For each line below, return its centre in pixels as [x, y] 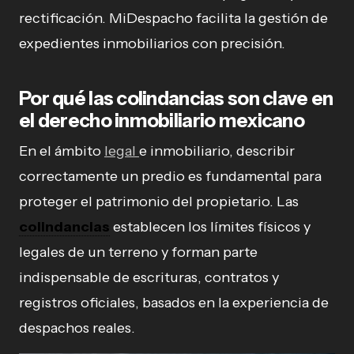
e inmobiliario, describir [217, 151]
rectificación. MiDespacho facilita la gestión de [173, 18]
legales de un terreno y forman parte [138, 252]
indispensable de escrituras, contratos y [149, 277]
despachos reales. [77, 328]
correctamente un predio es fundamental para [170, 176]
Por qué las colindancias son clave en [176, 98]
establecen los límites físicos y [210, 226]
